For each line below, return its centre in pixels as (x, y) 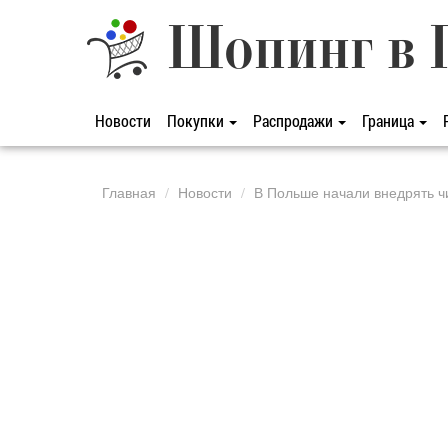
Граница (389, 120)
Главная (129, 192)
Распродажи (294, 120)
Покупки (197, 120)
